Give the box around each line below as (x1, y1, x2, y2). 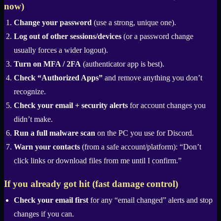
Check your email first (14, 196, 88, 205)
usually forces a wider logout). (14, 46, 108, 55)
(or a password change (121, 32, 193, 41)
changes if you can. (14, 210, 74, 219)
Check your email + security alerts (14, 101, 128, 110)
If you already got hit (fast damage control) (4, 179, 178, 189)
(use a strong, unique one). (92, 18, 176, 27)
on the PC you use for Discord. (95, 129, 194, 138)
